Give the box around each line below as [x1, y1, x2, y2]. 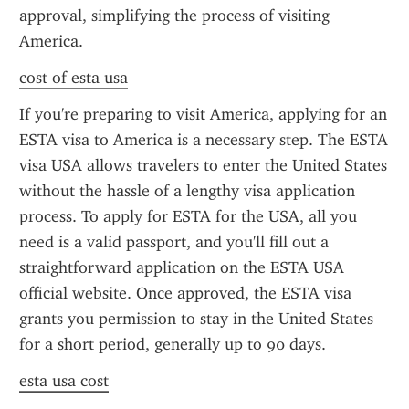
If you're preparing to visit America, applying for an [19, 104, 387, 124]
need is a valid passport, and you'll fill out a [19, 232, 329, 252]
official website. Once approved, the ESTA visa [19, 283, 351, 303]
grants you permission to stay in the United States [19, 309, 373, 329]
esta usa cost [19, 371, 109, 391]
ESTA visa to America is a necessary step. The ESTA [19, 130, 388, 150]
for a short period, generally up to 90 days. [19, 334, 326, 354]
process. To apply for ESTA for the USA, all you [19, 206, 357, 226]
